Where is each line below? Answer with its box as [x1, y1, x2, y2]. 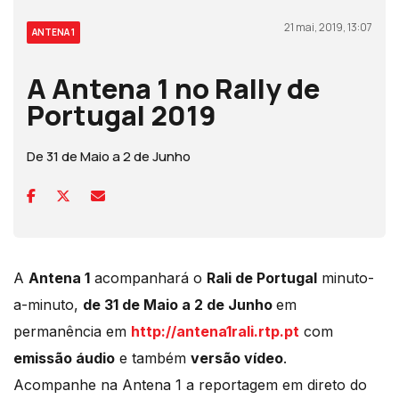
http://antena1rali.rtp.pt [131, 322, 299, 341]
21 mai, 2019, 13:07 [284, 20, 372, 36]
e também [115, 349, 191, 368]
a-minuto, [13, 296, 83, 314]
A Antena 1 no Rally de [27, 69, 320, 108]
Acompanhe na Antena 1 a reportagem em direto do [13, 376, 367, 395]
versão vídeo [191, 349, 283, 368]
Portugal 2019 [27, 96, 216, 134]
